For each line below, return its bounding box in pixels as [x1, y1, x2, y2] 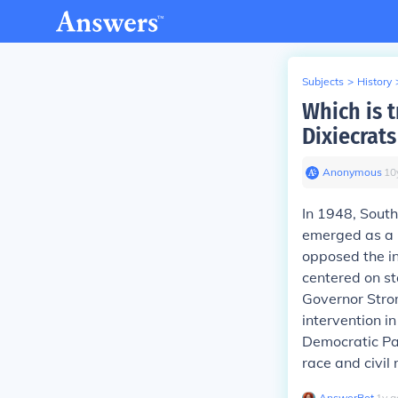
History [357, 75, 392, 88]
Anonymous [322, 165, 382, 179]
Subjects [302, 75, 344, 88]
